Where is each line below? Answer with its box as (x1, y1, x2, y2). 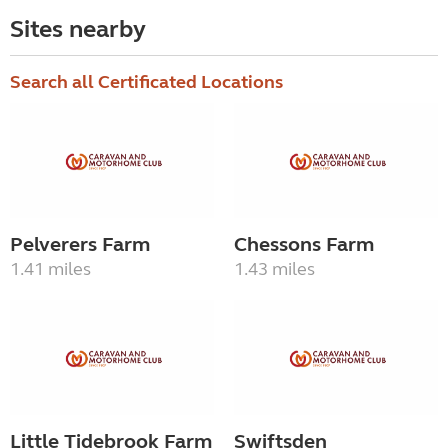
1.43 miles (234, 258, 315, 281)
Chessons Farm (234, 232, 374, 258)
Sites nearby (10, 15, 146, 45)
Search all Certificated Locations (10, 71, 283, 94)
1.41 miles (10, 258, 91, 281)
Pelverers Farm (10, 232, 150, 258)
